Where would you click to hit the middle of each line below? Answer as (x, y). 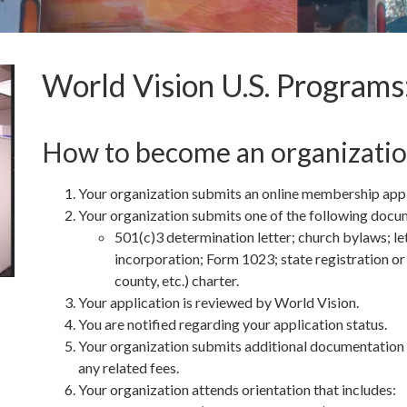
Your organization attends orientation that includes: (237, 389)
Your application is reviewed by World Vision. (218, 302)
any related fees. (128, 367)
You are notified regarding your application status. (232, 324)
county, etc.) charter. (176, 280)
